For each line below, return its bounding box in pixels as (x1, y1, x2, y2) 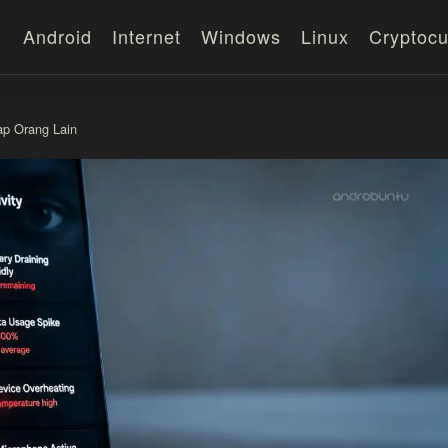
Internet (112, 22, 181, 49)
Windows (201, 22, 281, 49)
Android (23, 22, 92, 49)
